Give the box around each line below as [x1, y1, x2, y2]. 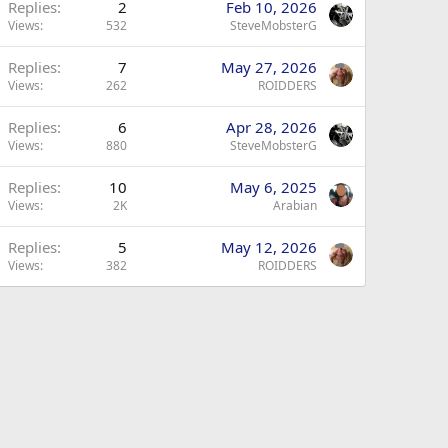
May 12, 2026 [221, 236, 317, 257]
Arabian [273, 196, 317, 214]
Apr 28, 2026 [226, 116, 317, 137]
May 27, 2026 [221, 56, 317, 77]
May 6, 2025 [230, 176, 317, 197]
